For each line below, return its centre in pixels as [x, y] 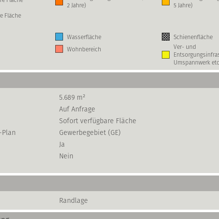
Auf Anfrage [77, 109]
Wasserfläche [84, 37]
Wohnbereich [84, 49]
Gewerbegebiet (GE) [90, 132]
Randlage [74, 200]
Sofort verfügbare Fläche [98, 121]
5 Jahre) [183, 5]
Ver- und [185, 47]
